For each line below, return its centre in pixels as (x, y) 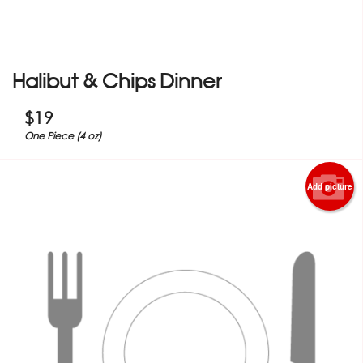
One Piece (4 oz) (63, 136)
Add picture (330, 187)
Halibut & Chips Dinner (117, 81)
